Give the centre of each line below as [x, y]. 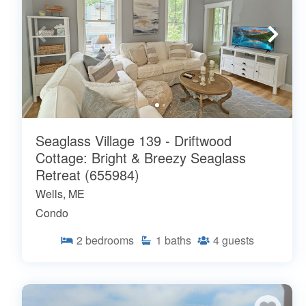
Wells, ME [60, 194]
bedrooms [110, 240]
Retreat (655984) [87, 175]
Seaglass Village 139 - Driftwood [134, 141]
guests [238, 240]
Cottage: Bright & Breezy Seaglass [141, 158]
